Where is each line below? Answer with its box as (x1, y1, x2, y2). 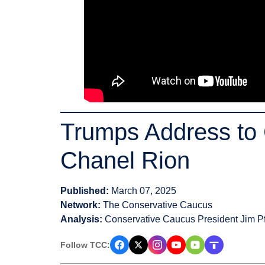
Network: (60, 200, 101, 211)
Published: (60, 186, 109, 196)
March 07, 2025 (109, 186, 176, 196)
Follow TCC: (60, 240, 110, 250)
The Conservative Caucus (101, 200, 212, 211)
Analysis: (60, 214, 102, 225)
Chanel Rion (60, 147, 190, 174)
